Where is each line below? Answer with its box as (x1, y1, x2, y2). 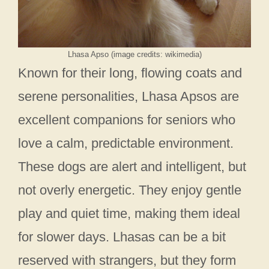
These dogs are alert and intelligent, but (18, 159, 246, 175)
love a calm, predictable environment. (18, 136, 234, 151)
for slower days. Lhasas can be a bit (18, 229, 226, 245)
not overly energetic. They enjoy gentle (18, 183, 241, 198)
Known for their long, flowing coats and (18, 65, 242, 81)
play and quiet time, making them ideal (18, 206, 240, 222)
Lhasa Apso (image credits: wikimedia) (67, 50, 202, 59)
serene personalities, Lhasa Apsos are (18, 89, 239, 104)
